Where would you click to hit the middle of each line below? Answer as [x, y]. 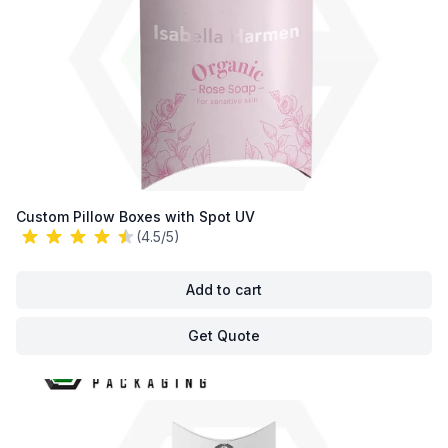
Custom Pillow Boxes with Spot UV [135, 216]
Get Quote [224, 335]
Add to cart [224, 289]
